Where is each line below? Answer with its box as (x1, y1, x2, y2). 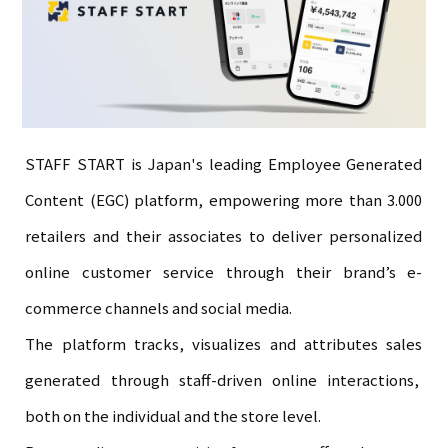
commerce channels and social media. (25, 297, 293, 319)
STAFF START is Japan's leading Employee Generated (25, 153, 423, 175)
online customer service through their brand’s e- (25, 261, 423, 283)
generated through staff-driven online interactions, (25, 369, 423, 391)
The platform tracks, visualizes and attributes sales (25, 333, 423, 355)
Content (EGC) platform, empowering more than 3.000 (25, 189, 423, 211)
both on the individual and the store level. (25, 405, 322, 427)
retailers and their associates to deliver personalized (25, 225, 423, 247)
